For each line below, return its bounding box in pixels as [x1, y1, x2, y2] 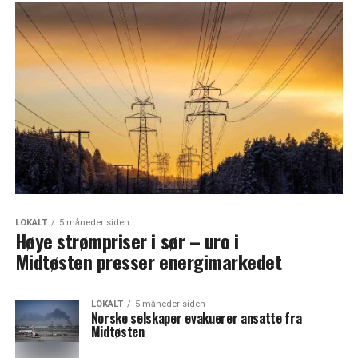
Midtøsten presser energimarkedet [14, 247, 282, 276]
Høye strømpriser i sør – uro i [14, 226, 239, 255]
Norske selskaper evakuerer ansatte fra [90, 308, 302, 328]
